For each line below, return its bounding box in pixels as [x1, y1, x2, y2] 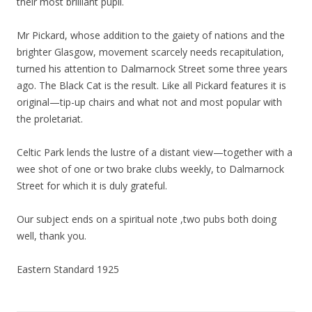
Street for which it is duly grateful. [17, 179, 167, 193]
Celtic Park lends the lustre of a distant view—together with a [17, 146, 292, 159]
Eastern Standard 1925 [17, 263, 119, 276]
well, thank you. [17, 229, 86, 243]
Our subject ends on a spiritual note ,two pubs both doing [17, 212, 276, 226]
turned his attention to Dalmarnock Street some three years [17, 62, 288, 76]
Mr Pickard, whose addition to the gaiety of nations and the [17, 29, 285, 42]
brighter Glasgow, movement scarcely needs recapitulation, [17, 45, 284, 59]
